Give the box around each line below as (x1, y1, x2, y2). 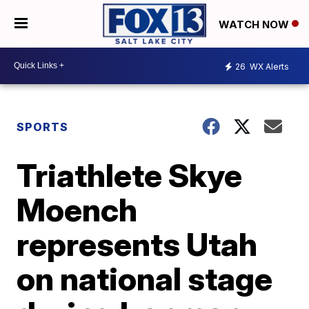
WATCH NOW (219, 17, 292, 31)
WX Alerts (248, 61, 289, 72)
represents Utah (17, 224, 258, 263)
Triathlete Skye (17, 155, 243, 195)
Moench (17, 190, 138, 229)
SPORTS (17, 119, 69, 134)
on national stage (17, 259, 273, 298)
